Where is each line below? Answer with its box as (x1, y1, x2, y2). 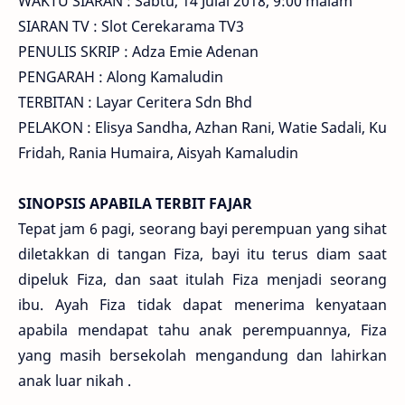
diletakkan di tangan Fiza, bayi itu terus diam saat (18, 244, 387, 264)
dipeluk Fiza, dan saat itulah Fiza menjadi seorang (18, 269, 387, 289)
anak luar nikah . (18, 371, 131, 391)
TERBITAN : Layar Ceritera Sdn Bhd (18, 92, 252, 112)
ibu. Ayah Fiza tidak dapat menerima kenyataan (18, 295, 387, 315)
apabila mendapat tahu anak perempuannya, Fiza (18, 320, 387, 340)
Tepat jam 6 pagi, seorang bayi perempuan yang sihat (18, 219, 387, 239)
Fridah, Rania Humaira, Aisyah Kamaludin (18, 143, 298, 163)
